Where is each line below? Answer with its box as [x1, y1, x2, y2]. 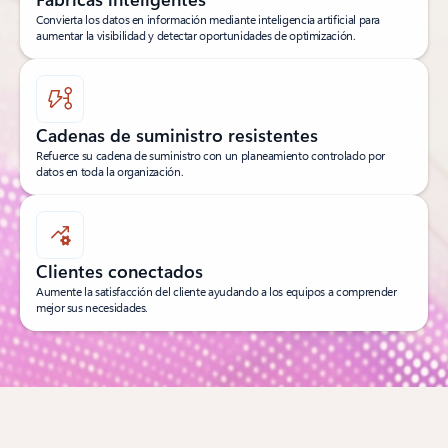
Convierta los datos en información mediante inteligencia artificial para [36, 10, 381, 27]
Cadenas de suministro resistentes [36, 122, 318, 147]
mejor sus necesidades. [36, 298, 149, 315]
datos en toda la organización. [36, 162, 184, 179]
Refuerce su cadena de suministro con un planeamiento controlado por [36, 146, 385, 163]
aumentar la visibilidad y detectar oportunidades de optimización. [36, 26, 356, 43]
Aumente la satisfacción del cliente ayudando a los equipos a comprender [36, 282, 397, 299]
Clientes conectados [36, 258, 203, 283]
